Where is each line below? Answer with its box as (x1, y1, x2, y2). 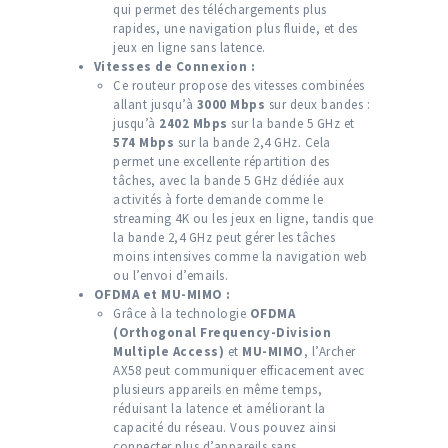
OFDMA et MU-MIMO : (93, 286, 231, 304)
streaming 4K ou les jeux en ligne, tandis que (113, 210, 374, 228)
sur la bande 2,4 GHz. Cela (174, 134, 331, 152)
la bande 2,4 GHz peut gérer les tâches (113, 229, 335, 247)
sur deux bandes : (265, 96, 370, 114)
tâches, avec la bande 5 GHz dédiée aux (113, 172, 344, 190)
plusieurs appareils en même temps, (113, 381, 322, 399)
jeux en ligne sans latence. (113, 39, 266, 57)
